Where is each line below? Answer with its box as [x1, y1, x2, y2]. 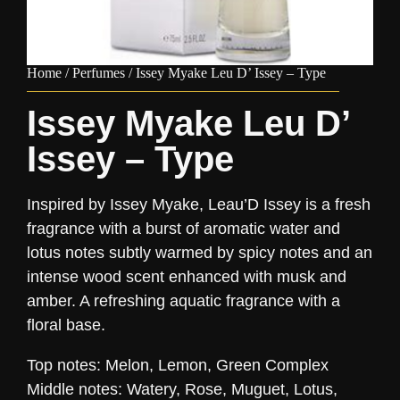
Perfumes [72, 65, 125, 80]
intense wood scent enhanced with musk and [27, 268, 346, 286]
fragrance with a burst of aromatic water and [27, 220, 340, 237]
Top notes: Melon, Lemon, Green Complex [27, 356, 329, 374]
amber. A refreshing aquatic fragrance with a [27, 292, 340, 310]
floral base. [27, 316, 105, 334]
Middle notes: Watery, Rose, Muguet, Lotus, [27, 380, 337, 398]
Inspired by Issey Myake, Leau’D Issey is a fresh [27, 196, 371, 213]
